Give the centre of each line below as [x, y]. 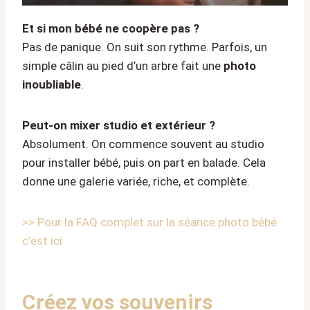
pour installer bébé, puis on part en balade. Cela [144, 162]
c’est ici [42, 240]
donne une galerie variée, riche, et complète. [136, 181]
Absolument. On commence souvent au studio [143, 144]
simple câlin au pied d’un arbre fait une [123, 65]
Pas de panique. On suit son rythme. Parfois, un [145, 47]
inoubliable [52, 84]
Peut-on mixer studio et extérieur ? [119, 125]
